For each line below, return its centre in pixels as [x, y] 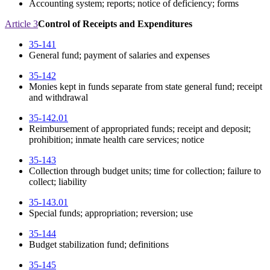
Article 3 [21, 24]
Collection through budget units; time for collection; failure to [145, 171]
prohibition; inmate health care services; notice [117, 140]
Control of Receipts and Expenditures [115, 24]
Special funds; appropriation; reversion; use [111, 213]
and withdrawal [58, 98]
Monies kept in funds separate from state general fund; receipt [146, 87]
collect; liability [58, 182]
